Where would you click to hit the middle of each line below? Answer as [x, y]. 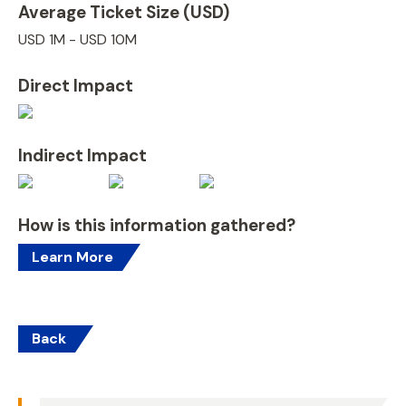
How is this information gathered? [157, 225]
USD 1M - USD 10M [77, 39]
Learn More [72, 257]
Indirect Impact [82, 155]
